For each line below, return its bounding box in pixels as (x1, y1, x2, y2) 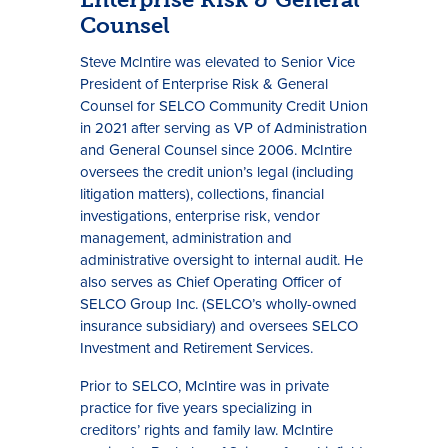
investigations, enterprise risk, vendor (80, 205, 320, 227)
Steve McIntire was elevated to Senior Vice (80, 51, 355, 73)
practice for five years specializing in (80, 397, 312, 419)
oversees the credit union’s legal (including (80, 161, 354, 183)
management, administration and (80, 227, 292, 249)
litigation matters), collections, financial (80, 183, 324, 205)
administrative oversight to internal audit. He (80, 249, 363, 271)
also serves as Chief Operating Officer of (80, 271, 341, 293)
